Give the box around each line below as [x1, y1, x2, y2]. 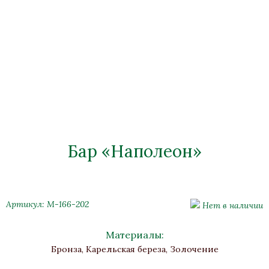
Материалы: [105, 229, 164, 241]
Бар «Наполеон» [67, 141, 202, 162]
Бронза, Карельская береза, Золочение [50, 244, 219, 255]
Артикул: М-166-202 [6, 199, 89, 210]
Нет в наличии [200, 200, 263, 211]
